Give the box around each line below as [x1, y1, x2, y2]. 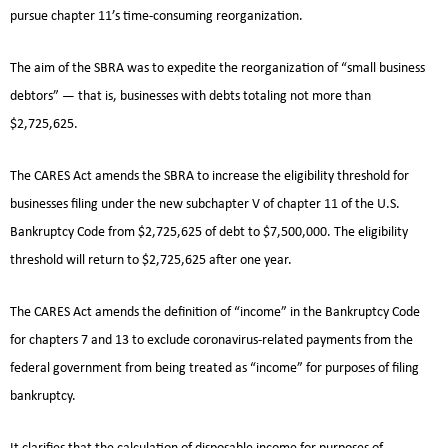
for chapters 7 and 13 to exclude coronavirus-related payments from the [10, 334, 413, 348]
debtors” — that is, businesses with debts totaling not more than [10, 90, 371, 104]
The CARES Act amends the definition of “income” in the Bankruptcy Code [10, 306, 420, 320]
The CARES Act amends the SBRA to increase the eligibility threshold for [10, 170, 409, 184]
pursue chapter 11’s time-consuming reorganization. [10, 10, 303, 24]
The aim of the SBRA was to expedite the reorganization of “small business [10, 62, 425, 76]
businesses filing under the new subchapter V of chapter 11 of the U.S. [10, 198, 400, 212]
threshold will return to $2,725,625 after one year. [10, 254, 292, 268]
